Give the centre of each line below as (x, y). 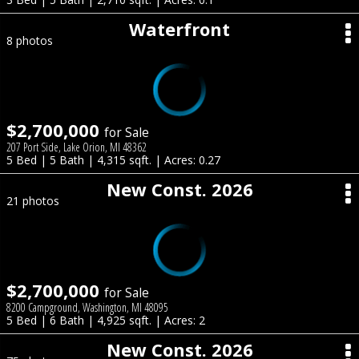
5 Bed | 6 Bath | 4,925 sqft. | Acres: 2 (106, 320)
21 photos (33, 201)
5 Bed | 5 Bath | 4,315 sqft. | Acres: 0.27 (113, 160)
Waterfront (179, 29)
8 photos (30, 40)
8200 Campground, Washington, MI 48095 (87, 307)
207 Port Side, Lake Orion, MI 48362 (77, 147)
